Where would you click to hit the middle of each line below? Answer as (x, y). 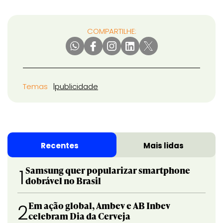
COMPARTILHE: (111, 31)
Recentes (59, 146)
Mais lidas (164, 146)
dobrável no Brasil (63, 181)
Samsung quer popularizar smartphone (108, 170)
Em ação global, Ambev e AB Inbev (99, 206)
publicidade (76, 87)
